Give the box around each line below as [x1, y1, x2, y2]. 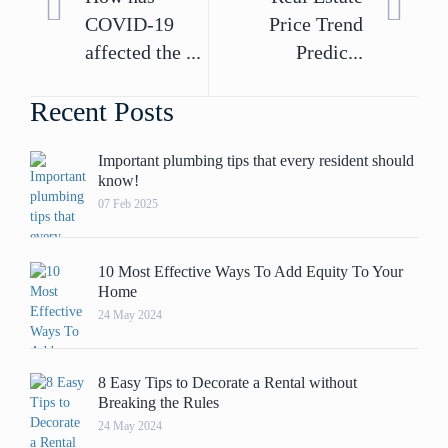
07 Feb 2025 [98, 197, 158, 211]
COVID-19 [85, 13, 174, 35]
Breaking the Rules [98, 394, 219, 411]
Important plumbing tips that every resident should [98, 152, 414, 169]
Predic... [296, 41, 363, 63]
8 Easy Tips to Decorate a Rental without [98, 374, 357, 391]
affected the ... [85, 41, 201, 63]
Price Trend [269, 13, 363, 35]
